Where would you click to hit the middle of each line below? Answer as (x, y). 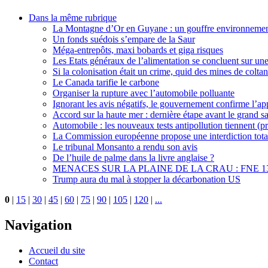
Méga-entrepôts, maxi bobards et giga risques (138, 50)
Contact (43, 261)
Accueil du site (57, 250)
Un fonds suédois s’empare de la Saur (124, 39)
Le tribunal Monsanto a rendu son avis (125, 147)
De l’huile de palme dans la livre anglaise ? (133, 158)
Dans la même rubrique (73, 18)
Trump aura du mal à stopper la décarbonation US (147, 179)
